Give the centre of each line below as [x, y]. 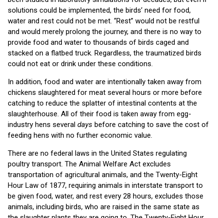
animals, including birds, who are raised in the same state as [104, 207]
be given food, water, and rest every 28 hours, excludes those [106, 196]
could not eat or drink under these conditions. [80, 64]
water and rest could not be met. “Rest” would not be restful [104, 21]
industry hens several [43, 124]
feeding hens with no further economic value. [80, 135]
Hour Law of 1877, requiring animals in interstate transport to [105, 185]
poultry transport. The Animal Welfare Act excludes [89, 164]
